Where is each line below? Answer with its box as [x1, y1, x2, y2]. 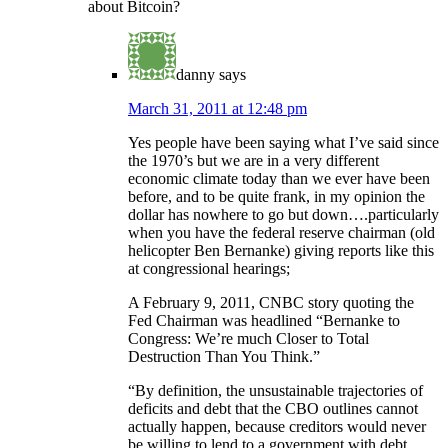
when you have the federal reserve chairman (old [128, 224, 435, 242]
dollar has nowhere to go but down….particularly [128, 206, 439, 224]
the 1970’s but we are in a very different [128, 152, 379, 170]
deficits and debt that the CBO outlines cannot [128, 400, 418, 418]
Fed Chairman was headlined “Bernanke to [128, 312, 400, 330]
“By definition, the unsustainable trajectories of [128, 382, 423, 400]
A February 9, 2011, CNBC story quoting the [128, 294, 414, 312]
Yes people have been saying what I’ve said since [128, 134, 439, 152]
